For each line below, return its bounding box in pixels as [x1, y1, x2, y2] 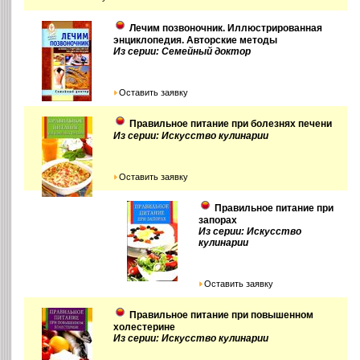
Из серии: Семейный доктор [113, 45, 252, 57]
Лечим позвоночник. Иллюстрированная [129, 22, 323, 34]
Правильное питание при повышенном [129, 309, 314, 321]
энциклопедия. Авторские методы [113, 34, 278, 46]
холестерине [113, 321, 176, 333]
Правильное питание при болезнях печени [129, 117, 333, 129]
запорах [198, 214, 238, 226]
